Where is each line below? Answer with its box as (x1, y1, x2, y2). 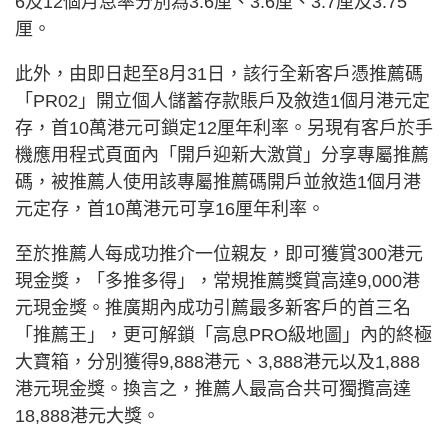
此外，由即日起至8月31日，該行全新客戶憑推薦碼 (15, 63, 423, 84)
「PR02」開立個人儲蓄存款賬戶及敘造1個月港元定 (15, 90, 430, 111)
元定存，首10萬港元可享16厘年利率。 (15, 198, 325, 219)
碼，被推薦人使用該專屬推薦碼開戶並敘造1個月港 (15, 171, 421, 192)
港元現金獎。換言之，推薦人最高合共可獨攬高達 (15, 378, 411, 399)
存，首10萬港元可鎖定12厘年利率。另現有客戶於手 (15, 117, 433, 138)
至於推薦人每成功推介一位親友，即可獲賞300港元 (15, 243, 423, 264)
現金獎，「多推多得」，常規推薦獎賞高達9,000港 (15, 270, 420, 291)
